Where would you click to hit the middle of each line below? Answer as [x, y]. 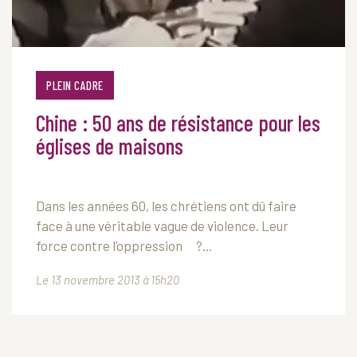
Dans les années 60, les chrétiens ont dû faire [166, 206]
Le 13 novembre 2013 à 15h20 [108, 280]
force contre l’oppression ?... [124, 245]
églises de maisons [110, 146]
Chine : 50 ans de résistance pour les [178, 123]
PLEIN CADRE [75, 85]
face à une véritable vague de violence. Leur [162, 226]
